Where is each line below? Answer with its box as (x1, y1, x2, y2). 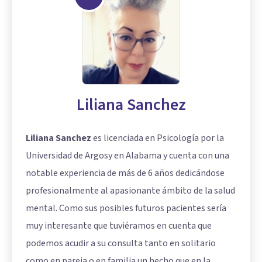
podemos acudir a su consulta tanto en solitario (26, 236, 216, 250)
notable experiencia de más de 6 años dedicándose (26, 166, 225, 180)
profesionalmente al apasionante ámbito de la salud (26, 184, 235, 197)
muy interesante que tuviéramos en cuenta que (26, 219, 212, 232)
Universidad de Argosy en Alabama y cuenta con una (26, 149, 229, 162)
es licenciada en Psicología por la (91, 131, 224, 144)
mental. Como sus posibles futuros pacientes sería (26, 201, 226, 215)
